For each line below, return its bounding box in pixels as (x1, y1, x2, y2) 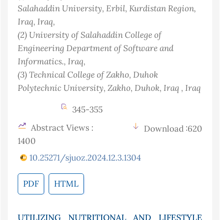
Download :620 (144, 123, 202, 135)
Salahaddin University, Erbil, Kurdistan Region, (18, 2, 196, 14)
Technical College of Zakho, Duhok (29, 69, 158, 81)
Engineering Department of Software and (18, 42, 173, 54)
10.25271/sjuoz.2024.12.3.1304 (29, 152, 141, 164)
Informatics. (18, 55, 64, 67)
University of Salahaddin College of (29, 29, 162, 41)
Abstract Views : (29, 122, 93, 134)
